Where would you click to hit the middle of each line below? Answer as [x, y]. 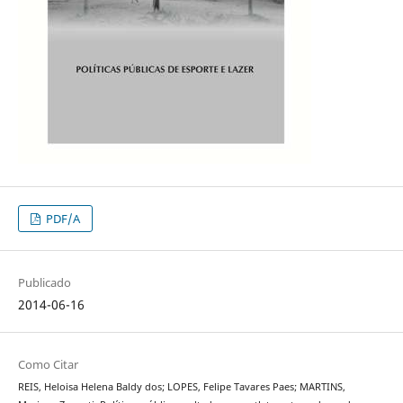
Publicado [44, 283]
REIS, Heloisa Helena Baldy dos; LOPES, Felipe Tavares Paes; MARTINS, [181, 387]
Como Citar [48, 365]
